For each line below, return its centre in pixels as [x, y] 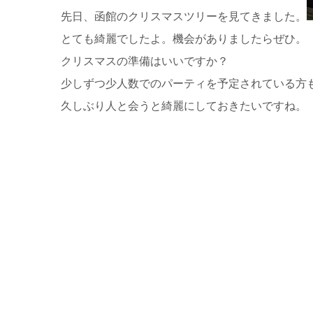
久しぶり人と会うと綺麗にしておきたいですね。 [184, 105]
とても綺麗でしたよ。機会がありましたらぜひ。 [184, 38]
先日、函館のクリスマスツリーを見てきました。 [184, 16]
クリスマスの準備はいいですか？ [145, 61]
